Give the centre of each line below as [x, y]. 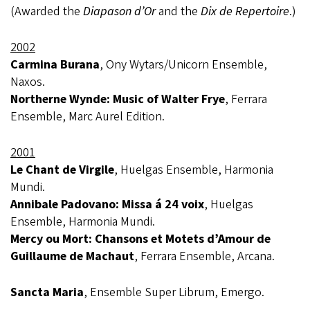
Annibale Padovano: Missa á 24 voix [107, 204]
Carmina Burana [55, 65]
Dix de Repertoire [245, 11]
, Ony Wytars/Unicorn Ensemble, [183, 65]
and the [178, 11]
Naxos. [28, 82]
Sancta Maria [47, 292]
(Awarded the [47, 11]
